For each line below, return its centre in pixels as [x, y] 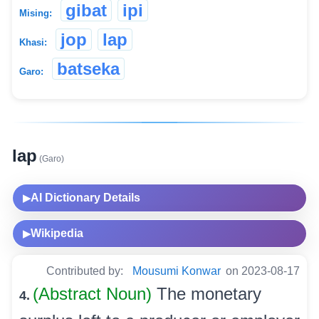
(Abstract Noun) [95, 294]
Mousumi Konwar [177, 271]
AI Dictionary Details [85, 198]
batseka [88, 69]
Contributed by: [86, 271]
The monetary [209, 294]
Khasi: [33, 43]
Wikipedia [57, 234]
